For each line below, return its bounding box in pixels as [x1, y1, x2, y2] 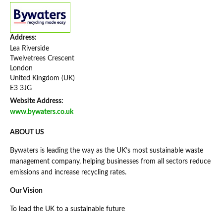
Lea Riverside [10, 45, 49, 53]
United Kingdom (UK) [10, 75, 75, 82]
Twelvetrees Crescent [10, 55, 74, 62]
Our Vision [10, 187, 43, 195]
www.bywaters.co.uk [10, 109, 73, 116]
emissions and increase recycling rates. [10, 169, 126, 176]
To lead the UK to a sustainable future [10, 206, 125, 213]
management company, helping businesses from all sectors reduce [10, 158, 211, 166]
